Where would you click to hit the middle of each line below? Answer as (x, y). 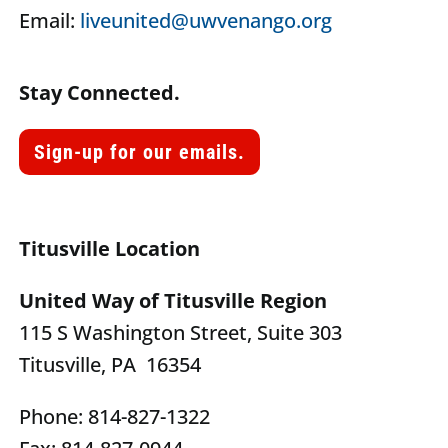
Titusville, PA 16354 (110, 365)
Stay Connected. (100, 93)
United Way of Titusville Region (173, 301)
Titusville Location (110, 249)
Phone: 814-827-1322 (115, 417)
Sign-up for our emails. (140, 152)
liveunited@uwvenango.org (206, 21)
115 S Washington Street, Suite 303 (181, 333)
